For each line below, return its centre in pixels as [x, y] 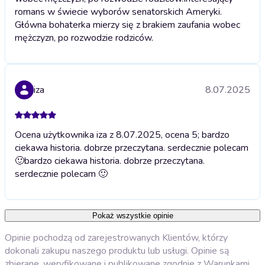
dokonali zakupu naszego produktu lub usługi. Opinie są [117, 251]
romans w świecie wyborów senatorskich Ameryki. [118, 12]
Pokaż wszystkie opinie [132, 215]
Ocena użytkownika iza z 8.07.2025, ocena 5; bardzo [122, 135]
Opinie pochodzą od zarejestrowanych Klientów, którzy [116, 237]
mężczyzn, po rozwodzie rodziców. [84, 38]
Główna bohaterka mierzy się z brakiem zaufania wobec [127, 25]
